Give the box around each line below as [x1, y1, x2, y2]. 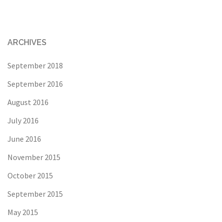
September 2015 [7, 188, 63, 199]
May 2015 [7, 207, 38, 217]
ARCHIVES [7, 37, 47, 47]
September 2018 [7, 60, 63, 70]
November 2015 [7, 152, 60, 162]
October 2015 [7, 170, 53, 180]
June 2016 [7, 133, 41, 144]
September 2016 [7, 78, 63, 89]
